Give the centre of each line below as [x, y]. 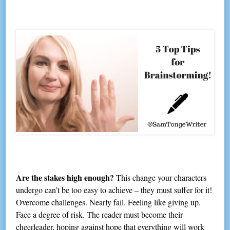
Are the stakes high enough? [66, 178]
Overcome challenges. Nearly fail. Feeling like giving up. [109, 202]
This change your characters [161, 178]
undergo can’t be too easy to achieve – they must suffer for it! [114, 190]
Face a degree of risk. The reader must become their [100, 215]
